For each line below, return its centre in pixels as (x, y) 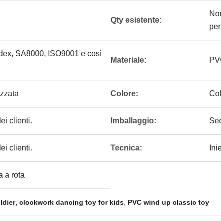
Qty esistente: (136, 20)
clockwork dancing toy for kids (72, 202)
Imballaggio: (133, 121)
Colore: (124, 93)
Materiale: (129, 60)
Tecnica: (126, 148)
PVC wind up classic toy (168, 202)
